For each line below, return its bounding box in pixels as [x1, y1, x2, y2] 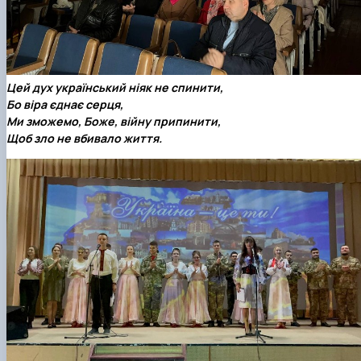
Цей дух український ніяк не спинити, [6, 80, 223, 96]
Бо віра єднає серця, [6, 97, 123, 113]
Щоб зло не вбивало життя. [6, 131, 162, 147]
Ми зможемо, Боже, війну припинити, [6, 114, 221, 130]
